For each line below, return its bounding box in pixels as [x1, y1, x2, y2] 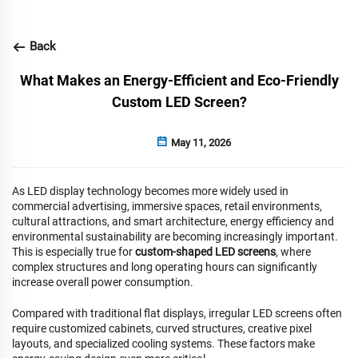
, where [276, 245, 311, 258]
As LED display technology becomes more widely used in [12, 185, 288, 197]
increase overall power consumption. [12, 276, 193, 288]
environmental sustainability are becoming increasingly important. [12, 230, 338, 243]
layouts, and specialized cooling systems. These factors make [12, 337, 315, 350]
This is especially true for [12, 245, 135, 258]
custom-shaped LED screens [135, 245, 276, 258]
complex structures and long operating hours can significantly [12, 261, 317, 273]
